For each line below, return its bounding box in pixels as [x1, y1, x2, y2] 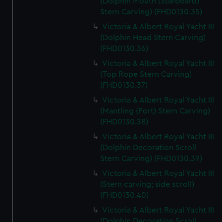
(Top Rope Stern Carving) [100, 70, 192, 78]
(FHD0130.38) [100, 118, 149, 126]
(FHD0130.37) [100, 81, 148, 89]
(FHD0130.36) [100, 45, 149, 53]
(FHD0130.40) [100, 191, 149, 199]
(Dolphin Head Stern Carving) [100, 34, 206, 42]
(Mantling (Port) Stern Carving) [100, 107, 211, 115]
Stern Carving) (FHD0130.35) [100, 8, 203, 16]
